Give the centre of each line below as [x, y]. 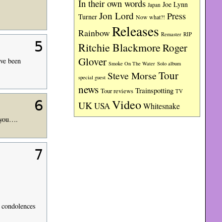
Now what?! [151, 17]
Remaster [171, 34]
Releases [136, 31]
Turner [88, 17]
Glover [93, 61]
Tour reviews [117, 91]
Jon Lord [117, 16]
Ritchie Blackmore [120, 47]
